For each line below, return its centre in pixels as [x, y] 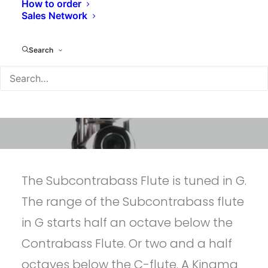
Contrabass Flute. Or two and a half [127, 243]
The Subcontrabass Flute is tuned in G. [134, 181]
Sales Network [54, 16]
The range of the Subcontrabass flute [133, 202]
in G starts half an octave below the [127, 223]
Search [41, 50]
